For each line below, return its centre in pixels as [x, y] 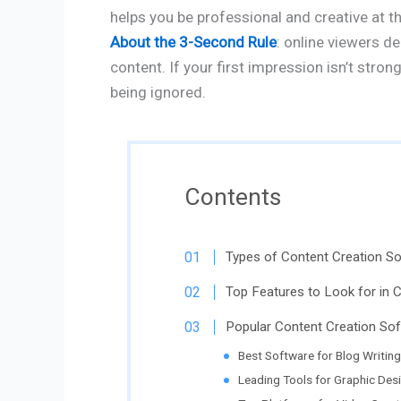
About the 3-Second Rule [193, 42]
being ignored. [158, 92]
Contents [233, 196]
